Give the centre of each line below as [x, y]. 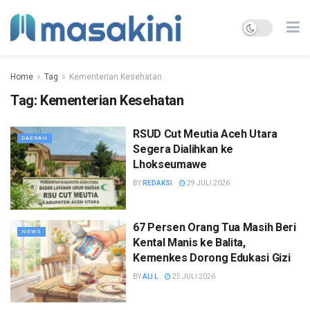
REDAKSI [158, 183]
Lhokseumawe [170, 164]
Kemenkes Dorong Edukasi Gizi [212, 257]
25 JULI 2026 [193, 276]
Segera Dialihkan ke [183, 149]
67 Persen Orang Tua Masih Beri [215, 227]
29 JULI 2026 [208, 183]
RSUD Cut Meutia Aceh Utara [205, 134]
